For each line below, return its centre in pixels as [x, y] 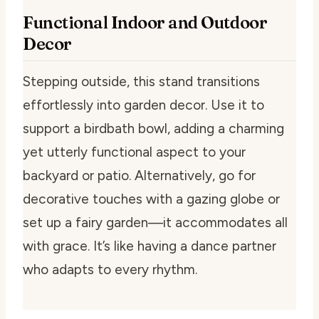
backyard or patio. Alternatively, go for [139, 175]
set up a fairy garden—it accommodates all [155, 222]
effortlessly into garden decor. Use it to [143, 105]
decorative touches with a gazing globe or [151, 199]
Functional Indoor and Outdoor [145, 22]
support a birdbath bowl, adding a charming [153, 128]
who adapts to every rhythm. [110, 269]
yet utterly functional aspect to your [134, 152]
